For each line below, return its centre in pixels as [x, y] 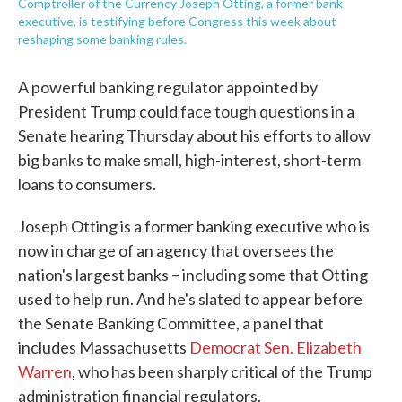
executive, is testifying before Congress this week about [177, 21]
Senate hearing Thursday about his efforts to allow [194, 135]
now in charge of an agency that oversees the [176, 250]
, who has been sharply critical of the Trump [222, 371]
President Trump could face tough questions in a [186, 111]
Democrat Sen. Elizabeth [275, 347]
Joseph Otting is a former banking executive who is [194, 226]
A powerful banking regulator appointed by [168, 87]
